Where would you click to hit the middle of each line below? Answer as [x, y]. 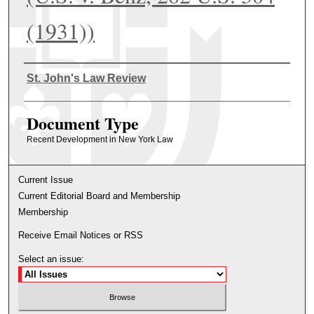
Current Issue [46, 180]
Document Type [82, 123]
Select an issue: [52, 259]
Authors [50, 77]
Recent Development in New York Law [100, 140]
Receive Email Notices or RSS [81, 235]
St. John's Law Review [86, 78]
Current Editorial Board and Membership [100, 196]
